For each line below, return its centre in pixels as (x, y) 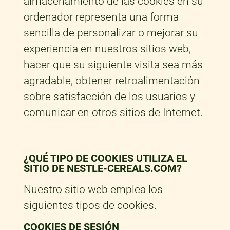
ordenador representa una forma (101, 17)
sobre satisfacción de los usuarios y (109, 97)
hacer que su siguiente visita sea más (113, 65)
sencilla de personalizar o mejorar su (111, 33)
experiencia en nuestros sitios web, (107, 49)
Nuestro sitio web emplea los (93, 190)
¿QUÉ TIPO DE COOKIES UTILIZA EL (105, 158)
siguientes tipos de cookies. (90, 206)
